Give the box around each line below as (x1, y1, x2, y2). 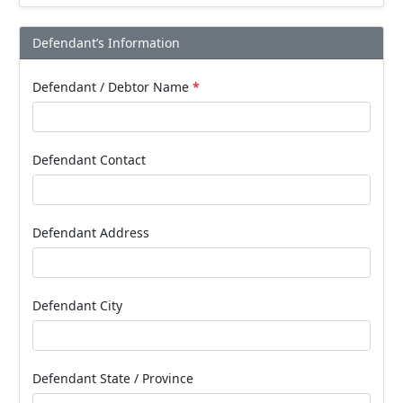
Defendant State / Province (32, 370, 193, 387)
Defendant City (32, 297, 122, 314)
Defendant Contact (32, 151, 146, 168)
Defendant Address (32, 224, 149, 241)
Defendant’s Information (32, 33, 180, 51)
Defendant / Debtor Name (32, 78, 193, 95)
